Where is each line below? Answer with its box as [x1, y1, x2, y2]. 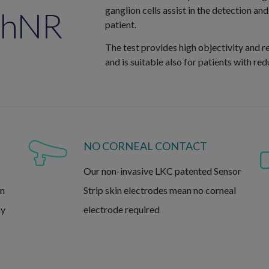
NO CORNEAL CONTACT [83, 139, 207, 153]
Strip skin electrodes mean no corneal [83, 184, 236, 196]
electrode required [83, 204, 160, 216]
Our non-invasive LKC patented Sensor [83, 165, 241, 177]
